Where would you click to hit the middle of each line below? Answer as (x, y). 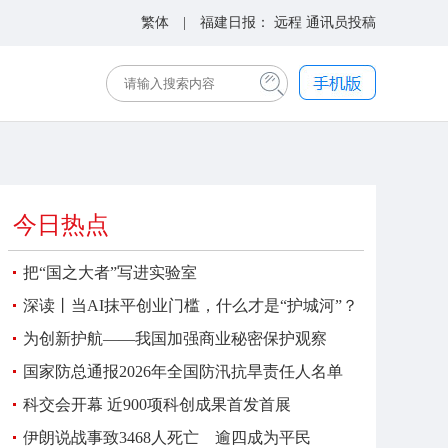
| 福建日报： (221, 22)
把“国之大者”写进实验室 (110, 272)
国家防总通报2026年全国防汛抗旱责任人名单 (183, 371)
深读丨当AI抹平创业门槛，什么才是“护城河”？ (190, 305)
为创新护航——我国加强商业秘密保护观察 (175, 338)
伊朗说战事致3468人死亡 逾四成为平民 (167, 437)
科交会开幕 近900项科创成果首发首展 (157, 404)
